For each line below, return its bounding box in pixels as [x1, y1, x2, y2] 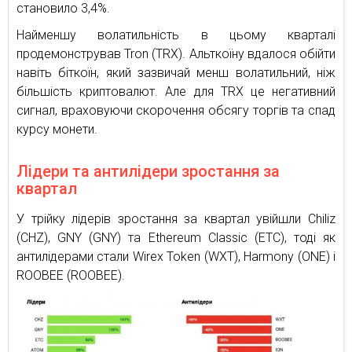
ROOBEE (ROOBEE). [16, 268, 125, 284]
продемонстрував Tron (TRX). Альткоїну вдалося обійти [16, 46, 335, 62]
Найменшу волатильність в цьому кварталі [16, 27, 335, 43]
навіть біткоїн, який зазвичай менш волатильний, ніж [16, 65, 335, 81]
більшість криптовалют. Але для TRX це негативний [16, 84, 335, 100]
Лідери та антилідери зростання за [16, 162, 280, 181]
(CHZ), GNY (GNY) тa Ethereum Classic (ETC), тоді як [16, 230, 335, 246]
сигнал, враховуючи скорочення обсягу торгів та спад [16, 103, 335, 119]
